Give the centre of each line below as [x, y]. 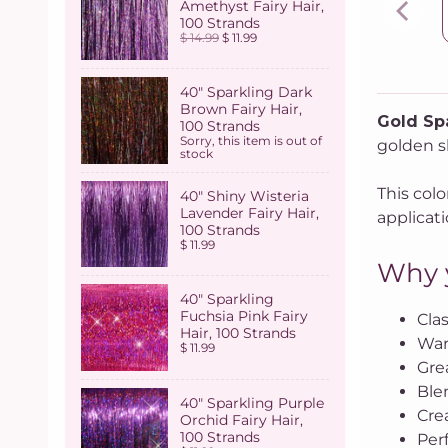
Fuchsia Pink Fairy [244, 316]
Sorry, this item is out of [251, 141]
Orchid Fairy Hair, [241, 420]
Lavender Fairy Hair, [249, 212]
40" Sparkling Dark [246, 92]
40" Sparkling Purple [252, 403]
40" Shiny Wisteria [244, 195]
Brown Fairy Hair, [241, 109]
